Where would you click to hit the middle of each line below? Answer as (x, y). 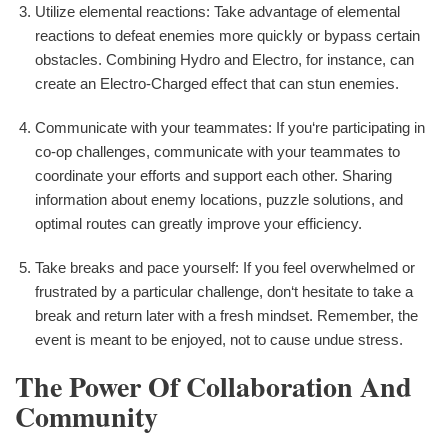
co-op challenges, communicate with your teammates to (217, 152)
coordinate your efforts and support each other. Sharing (213, 176)
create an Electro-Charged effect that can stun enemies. (217, 84)
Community (86, 417)
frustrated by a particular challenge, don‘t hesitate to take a (224, 292)
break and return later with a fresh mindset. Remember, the (226, 316)
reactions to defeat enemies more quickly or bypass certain (227, 36)
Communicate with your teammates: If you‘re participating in (230, 128)
